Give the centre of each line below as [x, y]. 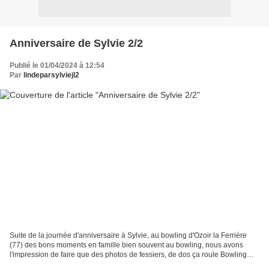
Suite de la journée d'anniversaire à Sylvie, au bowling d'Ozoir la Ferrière [128, 236]
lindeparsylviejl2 [51, 75]
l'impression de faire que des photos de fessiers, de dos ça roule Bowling [128, 255]
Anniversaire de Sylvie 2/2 [76, 43]
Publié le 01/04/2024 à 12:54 [57, 65]
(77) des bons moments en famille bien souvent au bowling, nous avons [126, 245]
